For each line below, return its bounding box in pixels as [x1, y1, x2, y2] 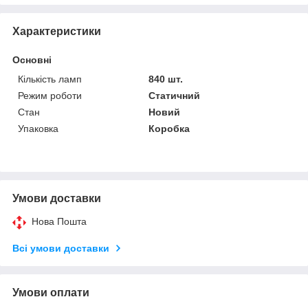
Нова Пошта [32, 215, 87, 227]
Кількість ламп [18, 73, 82, 85]
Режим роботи [18, 89, 82, 101]
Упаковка [18, 122, 58, 134]
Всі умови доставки [12, 242, 109, 254]
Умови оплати [12, 286, 89, 298]
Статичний [148, 89, 201, 101]
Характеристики [12, 25, 101, 37]
